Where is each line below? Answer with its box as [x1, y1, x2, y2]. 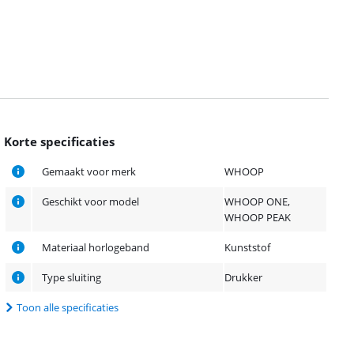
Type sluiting [42, 269, 102, 284]
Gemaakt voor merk [42, 164, 137, 179]
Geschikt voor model [42, 194, 140, 209]
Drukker [224, 269, 263, 284]
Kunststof [224, 239, 271, 254]
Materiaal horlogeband [42, 239, 150, 254]
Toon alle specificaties [17, 299, 119, 314]
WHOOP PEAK [224, 209, 292, 224]
